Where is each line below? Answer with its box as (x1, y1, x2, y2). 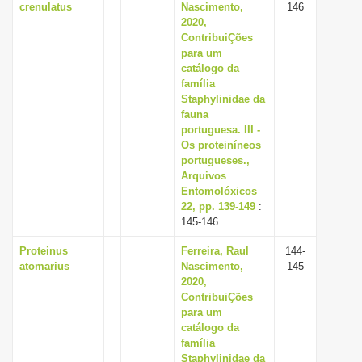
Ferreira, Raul (181, 245, 249, 257)
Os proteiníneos (181, 139, 261, 151)
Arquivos (181, 170, 226, 182)
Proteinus (19, 245, 68, 257)
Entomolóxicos (181, 185, 257, 197)
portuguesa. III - (181, 124, 260, 136)
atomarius (19, 260, 69, 272)
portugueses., (181, 154, 250, 166)
